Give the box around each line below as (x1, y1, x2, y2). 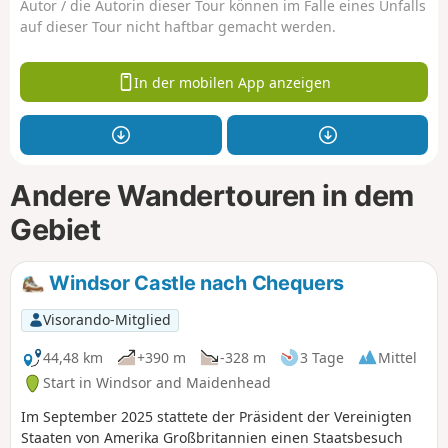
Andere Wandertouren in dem (10, 177, 414, 213)
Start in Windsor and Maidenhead (43, 373, 271, 393)
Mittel (378, 347, 417, 367)
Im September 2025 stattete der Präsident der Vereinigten (21, 407, 412, 427)
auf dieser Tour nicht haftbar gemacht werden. (20, 16, 336, 36)
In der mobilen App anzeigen (134, 72, 332, 92)
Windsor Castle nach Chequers (44, 271, 345, 296)
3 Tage (300, 347, 344, 367)
